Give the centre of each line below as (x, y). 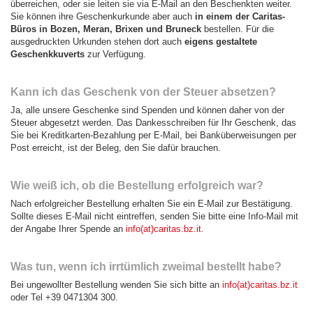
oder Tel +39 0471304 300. (64, 297)
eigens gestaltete (221, 41)
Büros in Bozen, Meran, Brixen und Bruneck (106, 29)
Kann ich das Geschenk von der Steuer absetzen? (143, 92)
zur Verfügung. (115, 54)
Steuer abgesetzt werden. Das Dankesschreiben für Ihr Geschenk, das (153, 122)
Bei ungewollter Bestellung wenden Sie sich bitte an (116, 284)
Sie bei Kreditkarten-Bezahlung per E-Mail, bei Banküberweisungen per (153, 135)
